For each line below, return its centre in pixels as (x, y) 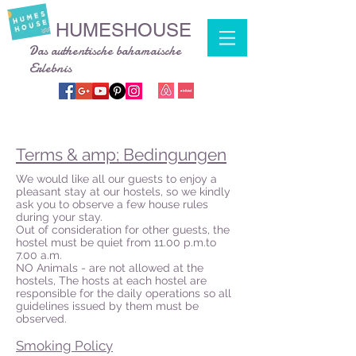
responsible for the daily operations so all (124, 293)
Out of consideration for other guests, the (123, 230)
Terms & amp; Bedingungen (121, 155)
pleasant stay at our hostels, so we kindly (123, 192)
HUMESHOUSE (124, 30)
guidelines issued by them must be (107, 306)
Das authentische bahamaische (105, 51)
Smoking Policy (64, 346)
